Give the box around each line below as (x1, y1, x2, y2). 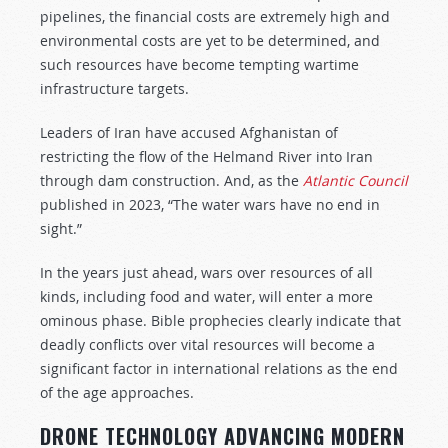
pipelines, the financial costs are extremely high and (40, 7, 390, 26)
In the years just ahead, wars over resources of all (40, 263, 373, 282)
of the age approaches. (40, 383, 194, 402)
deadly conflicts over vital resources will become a (40, 335, 375, 354)
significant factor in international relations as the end (40, 359, 398, 378)
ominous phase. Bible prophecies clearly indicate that (40, 311, 401, 330)
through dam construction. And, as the (40, 171, 303, 190)
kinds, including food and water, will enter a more (40, 287, 373, 306)
